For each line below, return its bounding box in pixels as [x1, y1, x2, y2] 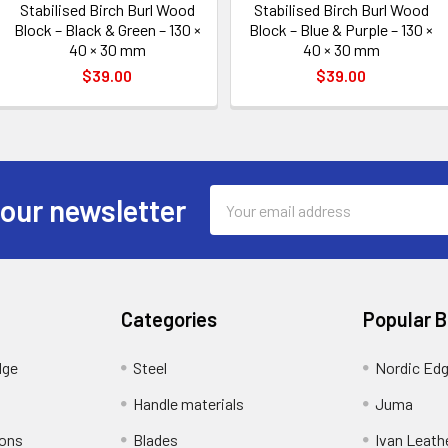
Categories [121, 307, 218, 331]
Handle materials [133, 394, 245, 413]
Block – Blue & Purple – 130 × [249, 20, 433, 39]
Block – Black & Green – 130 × [13, 20, 201, 39]
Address [209, 211, 265, 230]
